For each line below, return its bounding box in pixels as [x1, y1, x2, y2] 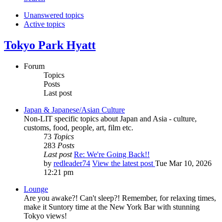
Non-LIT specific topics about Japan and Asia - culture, [24, 114, 197, 123]
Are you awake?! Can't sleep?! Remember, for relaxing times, [24, 194, 216, 203]
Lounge [24, 185, 48, 194]
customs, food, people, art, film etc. [24, 123, 133, 132]
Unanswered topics [24, 11, 84, 20]
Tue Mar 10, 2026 [155, 159, 212, 168]
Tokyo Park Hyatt [4, 39, 96, 52]
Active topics [24, 20, 65, 29]
